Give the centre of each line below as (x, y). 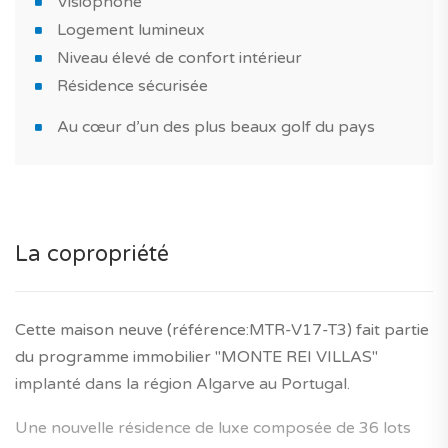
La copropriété (92, 254)
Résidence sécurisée (132, 86)
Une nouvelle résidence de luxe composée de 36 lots (213, 428)
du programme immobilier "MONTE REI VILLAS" (196, 357)
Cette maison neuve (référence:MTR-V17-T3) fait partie (222, 330)
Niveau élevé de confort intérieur (179, 58)
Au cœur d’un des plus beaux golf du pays (216, 127)
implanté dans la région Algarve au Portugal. (182, 384)
